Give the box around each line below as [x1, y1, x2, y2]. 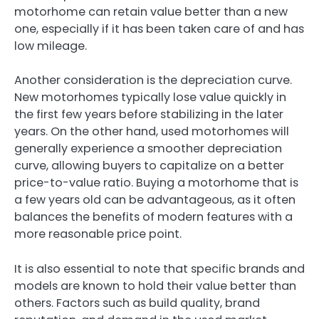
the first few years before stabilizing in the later [14, 106, 283, 123]
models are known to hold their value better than [14, 277, 296, 294]
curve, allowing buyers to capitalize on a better [14, 157, 284, 174]
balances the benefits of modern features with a [14, 209, 293, 226]
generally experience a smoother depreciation [14, 140, 282, 157]
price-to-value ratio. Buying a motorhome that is [14, 174, 298, 192]
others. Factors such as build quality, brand [14, 294, 260, 311]
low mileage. [14, 38, 87, 55]
